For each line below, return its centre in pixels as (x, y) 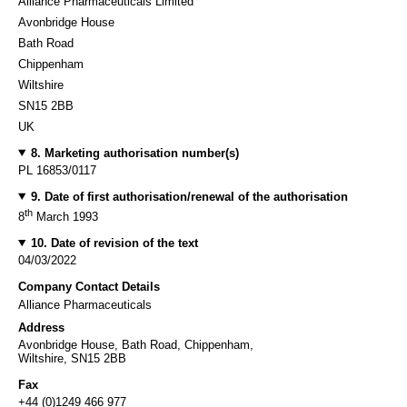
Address (41, 327)
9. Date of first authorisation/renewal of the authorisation (189, 196)
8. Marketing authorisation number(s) (134, 153)
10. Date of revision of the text (114, 243)
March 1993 (65, 216)
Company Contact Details (89, 286)
